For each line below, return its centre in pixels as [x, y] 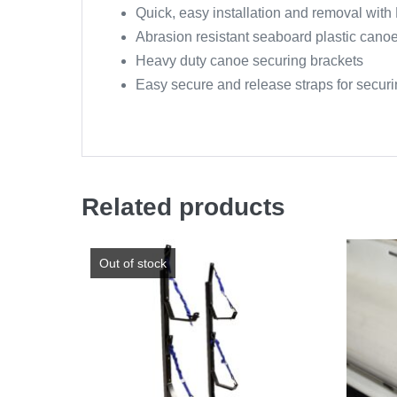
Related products [183, 207]
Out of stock [133, 264]
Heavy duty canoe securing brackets [249, 61]
